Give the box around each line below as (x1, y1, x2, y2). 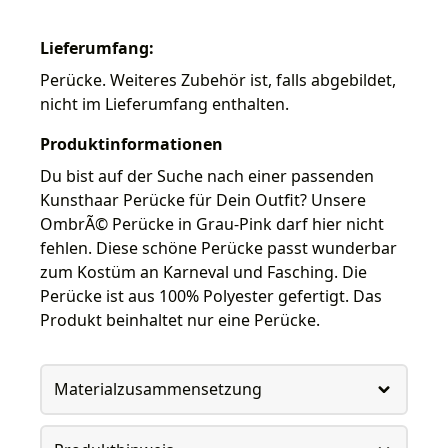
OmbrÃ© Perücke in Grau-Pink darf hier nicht (40, 212, 384, 235)
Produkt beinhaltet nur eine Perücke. (40, 308, 320, 331)
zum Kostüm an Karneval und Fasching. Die (40, 260, 367, 283)
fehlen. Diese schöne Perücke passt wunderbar (40, 236, 397, 259)
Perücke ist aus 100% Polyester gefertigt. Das (40, 284, 382, 307)
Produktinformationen (40, 132, 223, 155)
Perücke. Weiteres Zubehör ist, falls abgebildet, (40, 68, 396, 91)
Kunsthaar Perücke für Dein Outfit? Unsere (40, 188, 366, 211)
